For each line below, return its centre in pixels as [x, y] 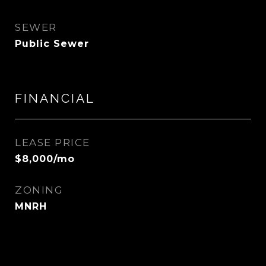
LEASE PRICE [53, 142]
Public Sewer [52, 44]
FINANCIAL [55, 98]
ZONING [39, 190]
